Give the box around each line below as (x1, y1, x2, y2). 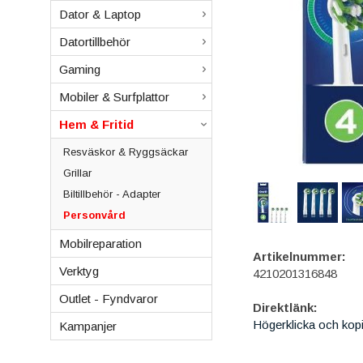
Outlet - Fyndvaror (59, 292, 158, 305)
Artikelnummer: (253, 250, 346, 263)
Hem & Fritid (59, 117, 134, 131)
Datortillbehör (59, 35, 130, 49)
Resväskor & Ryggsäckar (63, 146, 188, 158)
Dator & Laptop (59, 7, 141, 21)
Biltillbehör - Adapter (63, 188, 160, 200)
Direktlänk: (253, 301, 318, 314)
